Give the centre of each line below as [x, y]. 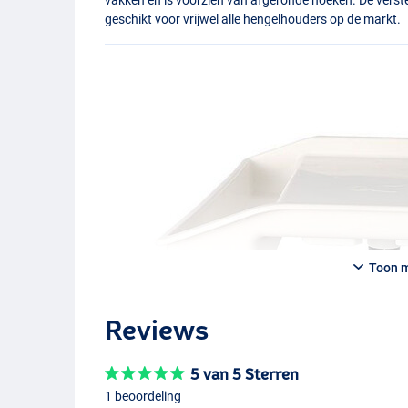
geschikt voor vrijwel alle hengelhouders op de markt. [253, 19]
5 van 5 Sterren [245, 374]
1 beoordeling [143, 397]
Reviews [157, 330]
